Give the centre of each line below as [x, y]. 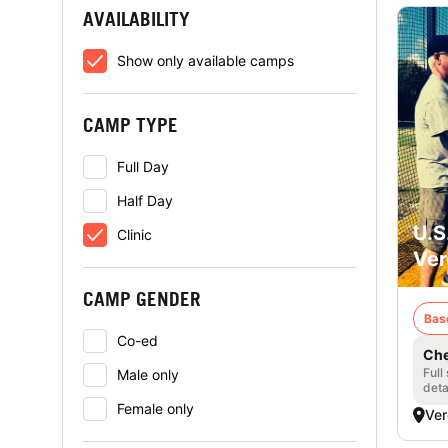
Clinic [134, 234]
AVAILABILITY [136, 18]
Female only [155, 408]
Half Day [145, 200]
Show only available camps [205, 60]
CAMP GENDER [142, 298]
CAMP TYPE [130, 124]
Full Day [143, 166]
